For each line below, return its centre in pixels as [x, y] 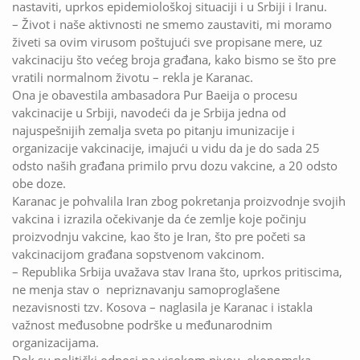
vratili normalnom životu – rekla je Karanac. [133, 78]
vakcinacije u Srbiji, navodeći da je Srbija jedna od [149, 113]
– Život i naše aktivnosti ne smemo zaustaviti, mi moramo [172, 25]
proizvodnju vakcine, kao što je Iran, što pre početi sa [159, 237]
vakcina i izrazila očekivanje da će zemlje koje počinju [159, 219]
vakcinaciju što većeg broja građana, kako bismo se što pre [174, 60]
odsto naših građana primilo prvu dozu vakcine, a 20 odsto [175, 166]
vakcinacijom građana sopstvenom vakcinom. [138, 254]
